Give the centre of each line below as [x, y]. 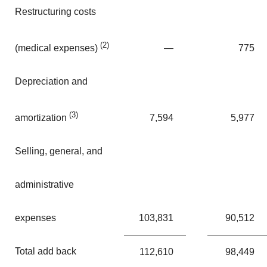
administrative [44, 184]
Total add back [46, 251]
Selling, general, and [59, 151]
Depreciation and [51, 81]
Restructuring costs [55, 11]
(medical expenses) [58, 48]
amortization [41, 117]
